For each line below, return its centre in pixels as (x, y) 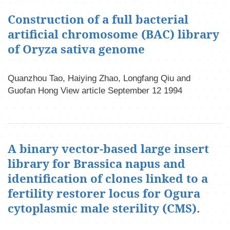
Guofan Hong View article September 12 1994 (95, 91)
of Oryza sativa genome (76, 49)
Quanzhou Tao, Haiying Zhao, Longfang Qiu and (99, 79)
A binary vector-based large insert (108, 148)
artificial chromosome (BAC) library (113, 34)
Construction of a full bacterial (98, 20)
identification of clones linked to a (108, 178)
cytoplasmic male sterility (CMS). (104, 208)
